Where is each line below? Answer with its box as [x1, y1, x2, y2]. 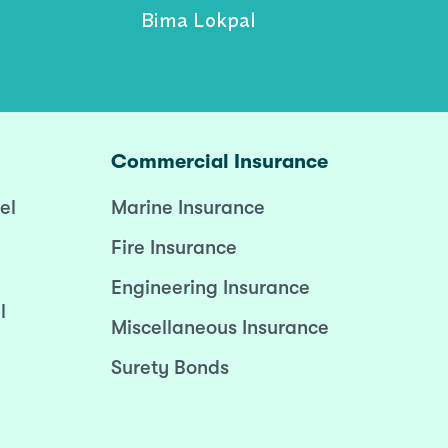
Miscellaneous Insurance [110, 316, 329, 339]
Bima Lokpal [140, 7, 256, 32]
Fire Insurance [110, 236, 237, 259]
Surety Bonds [110, 356, 229, 379]
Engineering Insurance [110, 276, 310, 299]
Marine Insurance [110, 196, 265, 219]
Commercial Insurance [110, 150, 328, 173]
